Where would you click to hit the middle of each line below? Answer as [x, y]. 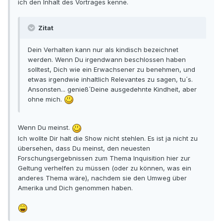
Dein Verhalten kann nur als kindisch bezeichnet [103, 49]
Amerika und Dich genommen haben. [75, 188]
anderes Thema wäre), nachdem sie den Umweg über [102, 178]
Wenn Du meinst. [45, 128]
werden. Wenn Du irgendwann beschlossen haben [107, 59]
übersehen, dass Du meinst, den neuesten [84, 148]
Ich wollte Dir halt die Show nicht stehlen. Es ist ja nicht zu [108, 138]
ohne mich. [46, 99]
